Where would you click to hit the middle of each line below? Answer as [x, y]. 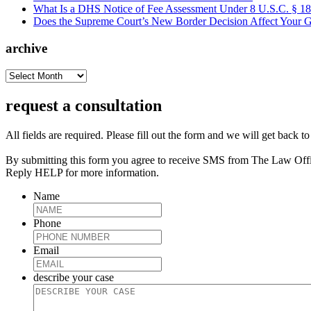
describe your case [74, 277]
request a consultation [84, 105]
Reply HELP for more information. [82, 172]
